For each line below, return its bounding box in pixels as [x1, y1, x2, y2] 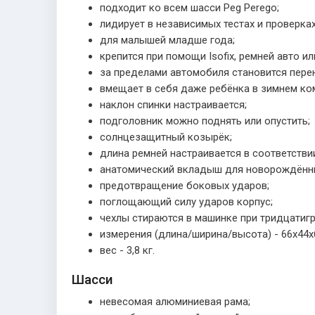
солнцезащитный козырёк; [100, 131, 232, 143]
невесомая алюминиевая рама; [100, 295, 250, 308]
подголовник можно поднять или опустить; [100, 115, 310, 127]
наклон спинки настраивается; [100, 98, 247, 111]
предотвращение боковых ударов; [100, 179, 269, 192]
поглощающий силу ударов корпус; [100, 195, 273, 208]
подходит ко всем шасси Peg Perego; [100, 1, 279, 14]
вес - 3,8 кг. [100, 244, 155, 257]
